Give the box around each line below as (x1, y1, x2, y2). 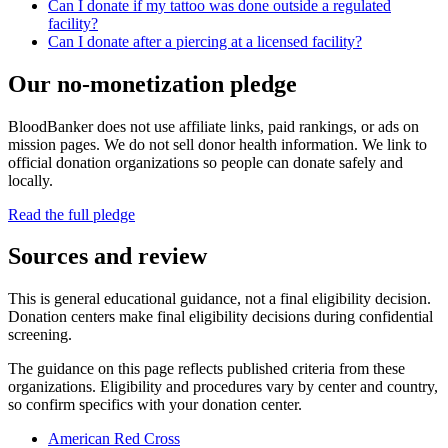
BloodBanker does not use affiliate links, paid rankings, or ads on (8, 117, 419, 135)
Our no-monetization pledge (8, 70, 297, 97)
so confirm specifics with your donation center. (8, 396, 302, 414)
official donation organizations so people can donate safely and (8, 153, 403, 171)
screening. (8, 326, 72, 344)
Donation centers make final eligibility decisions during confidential (8, 308, 433, 326)
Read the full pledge (8, 205, 135, 223)
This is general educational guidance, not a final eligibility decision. (8, 290, 431, 308)
